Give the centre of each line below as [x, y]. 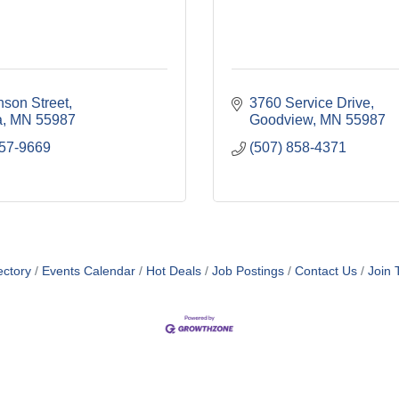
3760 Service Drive [310, 102]
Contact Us [326, 271]
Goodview [281, 119]
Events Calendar [89, 271]
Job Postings [248, 271]
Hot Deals [174, 271]
